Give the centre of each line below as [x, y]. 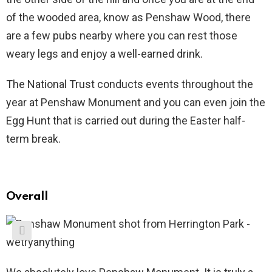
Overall [27, 196]
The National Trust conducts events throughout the [130, 84]
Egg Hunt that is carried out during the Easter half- [126, 120]
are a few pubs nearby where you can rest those [122, 35]
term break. [33, 138]
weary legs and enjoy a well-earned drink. [104, 53]
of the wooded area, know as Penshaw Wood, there [128, 17]
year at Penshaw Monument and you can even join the [136, 102]
